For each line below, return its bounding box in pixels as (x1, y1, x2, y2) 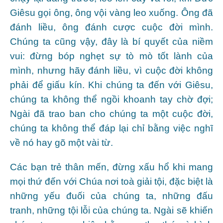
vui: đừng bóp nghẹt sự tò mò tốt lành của (10, 50, 213, 61)
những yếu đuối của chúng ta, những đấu (10, 190, 213, 201)
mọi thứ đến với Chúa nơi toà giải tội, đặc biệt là (10, 176, 213, 187)
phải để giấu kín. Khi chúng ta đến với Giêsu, (10, 79, 213, 90)
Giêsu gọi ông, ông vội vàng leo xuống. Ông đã (10, 7, 213, 18)
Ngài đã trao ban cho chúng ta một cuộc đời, (10, 108, 213, 119)
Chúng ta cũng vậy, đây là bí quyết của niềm (10, 36, 213, 47)
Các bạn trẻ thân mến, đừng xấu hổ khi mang (10, 161, 213, 172)
